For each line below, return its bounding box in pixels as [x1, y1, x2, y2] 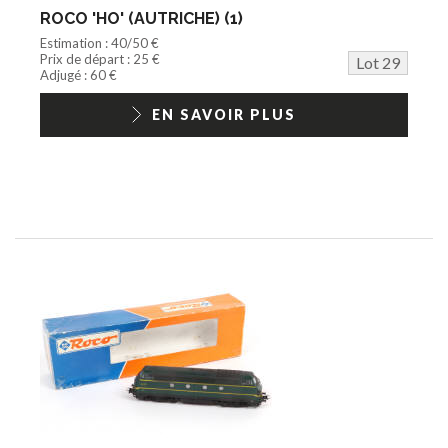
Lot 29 [356, 52, 400, 72]
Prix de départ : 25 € [40, 50, 160, 67]
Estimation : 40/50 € [40, 34, 159, 51]
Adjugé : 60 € [40, 66, 117, 83]
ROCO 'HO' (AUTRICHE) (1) [40, 8, 243, 28]
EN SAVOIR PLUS [152, 105, 296, 123]
